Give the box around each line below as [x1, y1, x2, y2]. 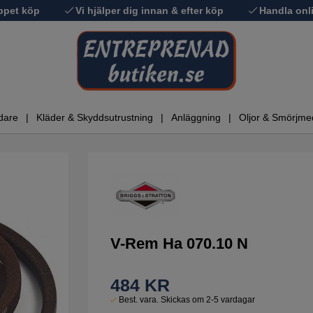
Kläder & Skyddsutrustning [36, 112, 153, 124]
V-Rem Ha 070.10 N [110, 234, 248, 252]
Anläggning [171, 112, 221, 124]
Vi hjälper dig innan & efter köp [75, 5, 224, 16]
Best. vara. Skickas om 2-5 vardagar [119, 294, 255, 305]
